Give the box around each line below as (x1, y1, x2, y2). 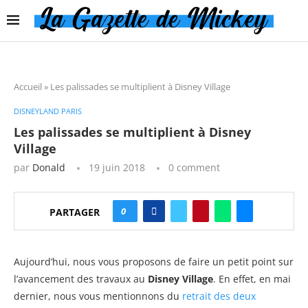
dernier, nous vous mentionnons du (14, 289, 182, 302)
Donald (32, 160, 65, 174)
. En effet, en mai (213, 272, 291, 285)
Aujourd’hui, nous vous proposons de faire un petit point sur (14, 254, 294, 268)
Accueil (14, 80, 42, 93)
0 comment (168, 160, 220, 174)
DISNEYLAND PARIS (14, 105, 82, 116)
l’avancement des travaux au (14, 272, 148, 285)
